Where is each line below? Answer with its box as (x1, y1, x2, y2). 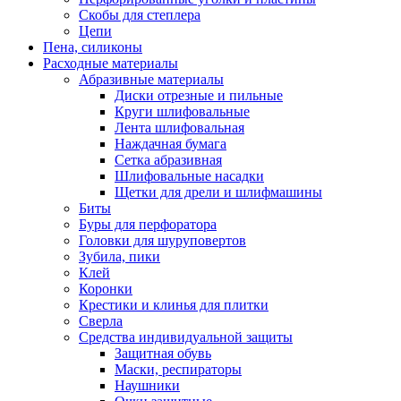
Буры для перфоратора (79, 217, 217, 232)
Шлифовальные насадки (115, 168, 264, 183)
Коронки (79, 281, 132, 296)
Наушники (115, 378, 180, 393)
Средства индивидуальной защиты (79, 329, 293, 345)
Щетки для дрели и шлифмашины (115, 184, 322, 200)
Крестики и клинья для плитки (79, 297, 269, 312)
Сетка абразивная (115, 152, 222, 167)
